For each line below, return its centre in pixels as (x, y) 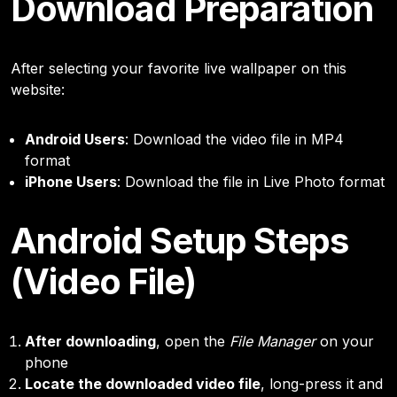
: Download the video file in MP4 (234, 139)
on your (345, 341)
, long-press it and (322, 383)
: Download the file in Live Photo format (251, 181)
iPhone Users (71, 181)
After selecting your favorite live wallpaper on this (179, 68)
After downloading (90, 341)
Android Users (75, 139)
